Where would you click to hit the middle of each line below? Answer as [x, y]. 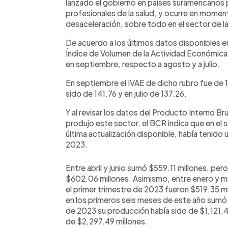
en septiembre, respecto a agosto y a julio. [143, 64]
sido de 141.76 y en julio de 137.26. [127, 93]
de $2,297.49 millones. [107, 221]
